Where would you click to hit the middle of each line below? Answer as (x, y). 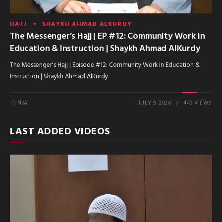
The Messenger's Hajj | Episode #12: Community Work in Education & (105, 65)
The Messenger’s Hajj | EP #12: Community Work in (108, 37)
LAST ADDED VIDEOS (60, 132)
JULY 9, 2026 (155, 103)
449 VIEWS (198, 103)
